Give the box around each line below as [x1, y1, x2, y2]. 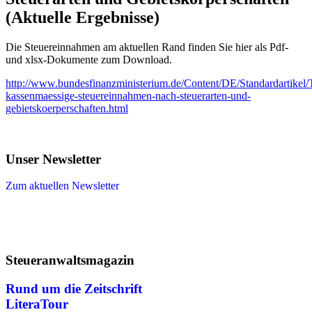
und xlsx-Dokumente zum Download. [6, 53, 172, 65]
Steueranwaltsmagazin [6, 252, 134, 267]
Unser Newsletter [6, 151, 101, 166]
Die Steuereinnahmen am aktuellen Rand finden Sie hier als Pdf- [6, 40, 288, 53]
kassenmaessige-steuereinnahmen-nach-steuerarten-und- [6, 89, 251, 102]
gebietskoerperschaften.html [6, 102, 128, 114]
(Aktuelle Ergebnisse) [6, 8, 159, 26]
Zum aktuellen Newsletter [6, 180, 119, 192]
